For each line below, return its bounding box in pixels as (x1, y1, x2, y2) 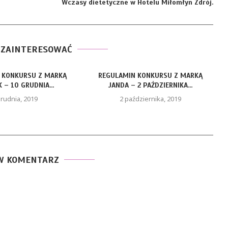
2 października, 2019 (120, 94, 182, 103)
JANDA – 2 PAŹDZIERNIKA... (108, 81, 193, 90)
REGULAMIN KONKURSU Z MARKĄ (98, 71, 203, 80)
